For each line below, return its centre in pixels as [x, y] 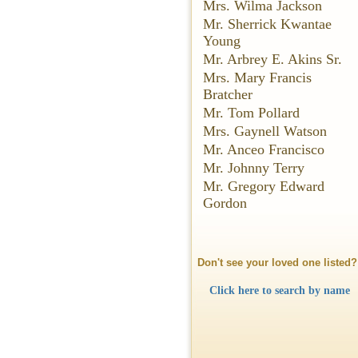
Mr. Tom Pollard [251, 113]
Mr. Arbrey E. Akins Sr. [272, 59]
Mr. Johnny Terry [254, 168]
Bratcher [228, 94]
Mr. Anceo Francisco [264, 149]
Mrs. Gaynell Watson [265, 131]
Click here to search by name [279, 290]
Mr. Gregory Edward [264, 186]
